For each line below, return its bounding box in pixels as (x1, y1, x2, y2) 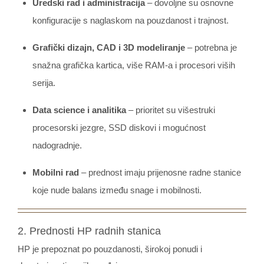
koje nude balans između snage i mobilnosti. (32, 185, 202, 196)
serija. (32, 78, 55, 88)
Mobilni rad (32, 167, 79, 178)
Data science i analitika (32, 105, 126, 115)
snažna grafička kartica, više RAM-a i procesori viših (32, 60, 235, 71)
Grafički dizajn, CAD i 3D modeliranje (32, 42, 185, 53)
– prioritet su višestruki (126, 105, 215, 115)
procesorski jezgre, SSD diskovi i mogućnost (32, 123, 206, 133)
